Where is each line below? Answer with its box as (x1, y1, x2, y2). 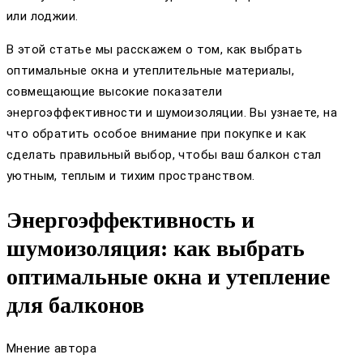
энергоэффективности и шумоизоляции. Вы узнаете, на (6, 105, 337, 121)
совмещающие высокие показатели (6, 84, 222, 100)
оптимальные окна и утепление (6, 263, 330, 289)
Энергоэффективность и (6, 207, 254, 233)
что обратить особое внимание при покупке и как (6, 126, 307, 142)
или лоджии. (6, 9, 79, 24)
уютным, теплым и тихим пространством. (6, 169, 255, 184)
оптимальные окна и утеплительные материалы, (6, 63, 295, 79)
